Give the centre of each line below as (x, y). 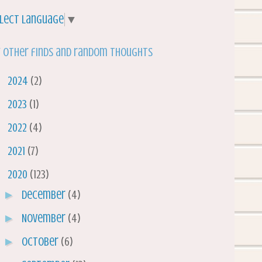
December (45, 195)
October (41, 242)
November (45, 219)
